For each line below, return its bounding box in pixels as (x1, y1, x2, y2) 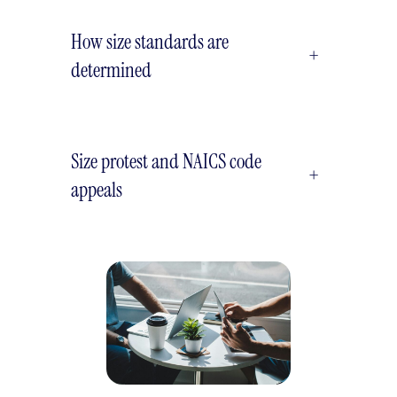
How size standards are (71, 28, 229, 56)
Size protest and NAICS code (71, 148, 261, 175)
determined (71, 57, 152, 84)
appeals (71, 176, 122, 204)
